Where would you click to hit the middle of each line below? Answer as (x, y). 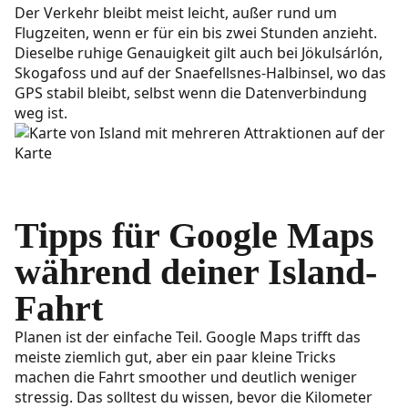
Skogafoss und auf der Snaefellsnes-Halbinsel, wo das (200, 73)
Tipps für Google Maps (194, 236)
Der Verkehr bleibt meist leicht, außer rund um (176, 13)
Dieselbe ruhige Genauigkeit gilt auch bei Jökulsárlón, (199, 53)
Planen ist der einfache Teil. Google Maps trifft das (188, 337)
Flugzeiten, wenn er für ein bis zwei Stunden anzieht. (196, 33)
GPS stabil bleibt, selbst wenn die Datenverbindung (191, 93)
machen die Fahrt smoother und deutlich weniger (186, 377)
